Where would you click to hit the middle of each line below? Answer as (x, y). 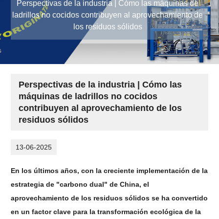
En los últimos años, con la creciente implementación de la (109, 170)
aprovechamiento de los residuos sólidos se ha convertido (109, 198)
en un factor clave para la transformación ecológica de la (106, 211)
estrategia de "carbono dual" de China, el (80, 184)
